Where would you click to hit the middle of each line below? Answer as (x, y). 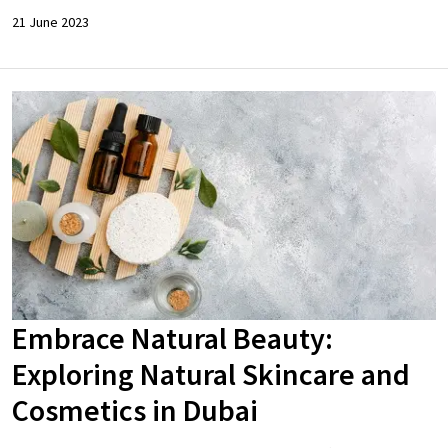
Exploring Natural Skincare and (211, 373)
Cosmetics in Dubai (135, 409)
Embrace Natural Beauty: (172, 337)
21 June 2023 (50, 22)
